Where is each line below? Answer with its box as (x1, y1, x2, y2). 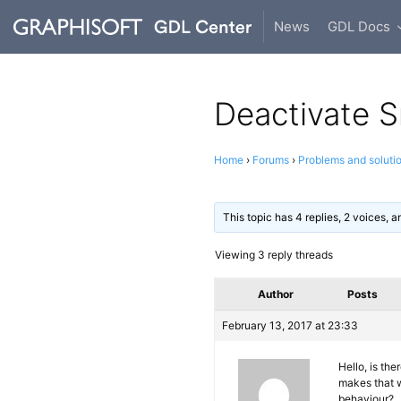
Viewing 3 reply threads (215, 248, 333, 261)
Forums (252, 153, 289, 166)
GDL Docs (327, 18, 394, 35)
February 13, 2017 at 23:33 (222, 319, 358, 332)
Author (258, 287, 294, 301)
